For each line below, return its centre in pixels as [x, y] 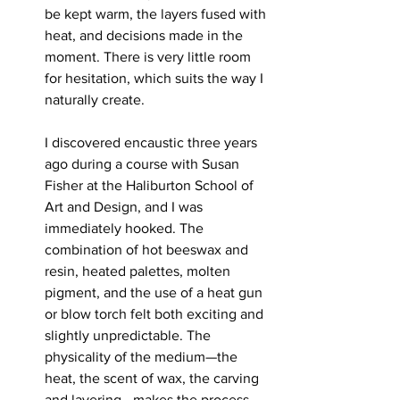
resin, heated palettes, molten [139, 271]
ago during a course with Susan [144, 163]
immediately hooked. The [126, 228]
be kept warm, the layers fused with [157, 13]
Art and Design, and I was [125, 206]
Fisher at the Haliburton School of [151, 185]
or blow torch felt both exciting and [156, 313]
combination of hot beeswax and [148, 249]
